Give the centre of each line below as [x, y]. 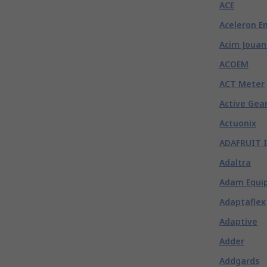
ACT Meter [242, 84]
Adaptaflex [243, 202]
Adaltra [235, 162]
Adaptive [238, 221]
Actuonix [238, 123]
